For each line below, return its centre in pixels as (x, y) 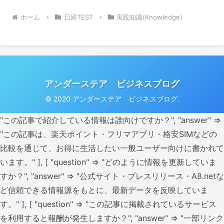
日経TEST (78, 17)
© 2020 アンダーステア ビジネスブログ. (112, 99)
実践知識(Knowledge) (150, 17)
